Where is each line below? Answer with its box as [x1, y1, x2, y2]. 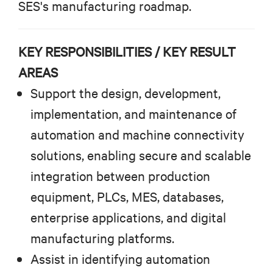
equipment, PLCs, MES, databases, [30, 188, 224, 206]
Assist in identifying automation [30, 250, 210, 268]
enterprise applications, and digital [30, 208, 226, 227]
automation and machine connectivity [30, 126, 244, 144]
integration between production [30, 167, 210, 185]
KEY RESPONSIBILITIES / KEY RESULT [18, 43, 236, 61]
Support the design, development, [30, 84, 221, 102]
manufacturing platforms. [30, 229, 174, 247]
